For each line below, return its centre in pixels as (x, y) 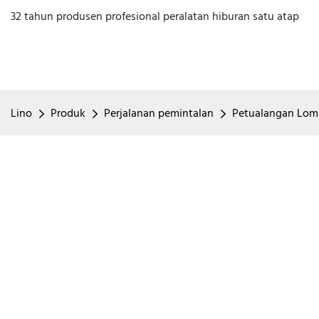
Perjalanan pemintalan (159, 114)
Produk (68, 114)
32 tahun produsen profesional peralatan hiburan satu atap (155, 17)
